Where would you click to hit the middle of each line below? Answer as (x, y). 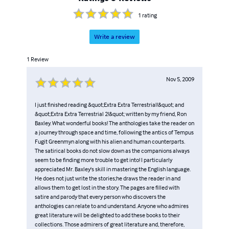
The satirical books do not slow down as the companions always (112, 151)
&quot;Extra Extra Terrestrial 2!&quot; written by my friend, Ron (111, 114)
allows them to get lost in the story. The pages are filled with (107, 188)
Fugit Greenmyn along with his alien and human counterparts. (110, 142)
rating (149, 15)
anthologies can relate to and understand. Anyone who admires (112, 206)
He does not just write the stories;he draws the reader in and (108, 178)
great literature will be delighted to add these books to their (107, 215)
